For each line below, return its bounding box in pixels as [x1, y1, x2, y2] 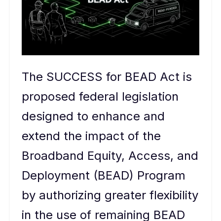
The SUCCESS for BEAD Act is [22, 70, 192, 84]
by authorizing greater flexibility [22, 188, 198, 202]
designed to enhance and [22, 109, 165, 123]
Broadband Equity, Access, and [22, 148, 198, 163]
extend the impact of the [22, 129, 161, 143]
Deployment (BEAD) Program [22, 168, 185, 183]
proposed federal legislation [22, 89, 179, 104]
